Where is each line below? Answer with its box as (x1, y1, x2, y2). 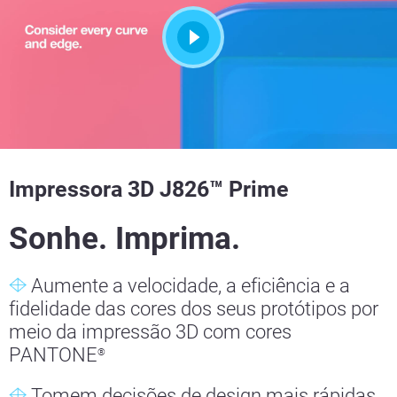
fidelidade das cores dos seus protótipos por (9, 298, 378, 321)
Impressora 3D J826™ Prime (9, 176, 289, 203)
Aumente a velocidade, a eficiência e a (27, 275, 350, 298)
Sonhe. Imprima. (9, 221, 240, 258)
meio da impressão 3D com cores (9, 321, 292, 344)
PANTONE (9, 344, 97, 367)
